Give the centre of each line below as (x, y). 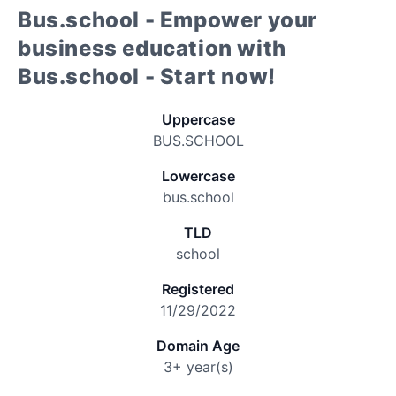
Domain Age (198, 346)
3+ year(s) (198, 367)
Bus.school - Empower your (168, 20)
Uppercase (198, 119)
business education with (152, 48)
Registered (198, 289)
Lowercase (198, 176)
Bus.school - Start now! (147, 76)
